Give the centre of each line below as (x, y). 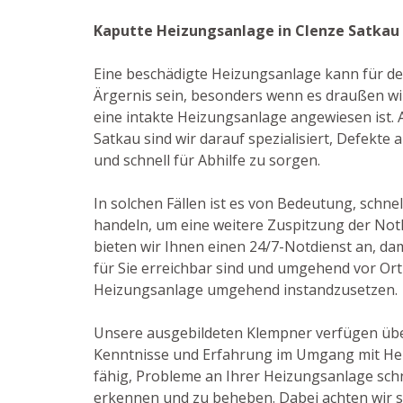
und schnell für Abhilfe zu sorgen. (207, 160)
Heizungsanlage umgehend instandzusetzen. (246, 290)
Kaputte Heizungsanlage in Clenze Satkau (246, 31)
